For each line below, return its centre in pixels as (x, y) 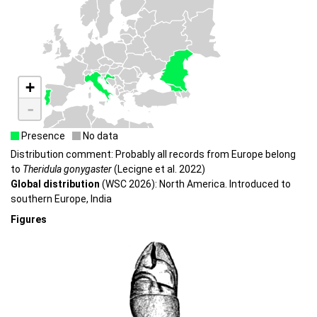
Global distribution (55, 184)
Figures (29, 219)
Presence (42, 136)
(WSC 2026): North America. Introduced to (195, 184)
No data (99, 136)
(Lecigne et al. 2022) (158, 169)
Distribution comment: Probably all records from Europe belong (153, 155)
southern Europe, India (61, 199)
